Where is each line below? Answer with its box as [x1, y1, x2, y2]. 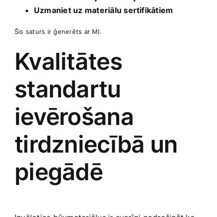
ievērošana [15, 102, 134, 131]
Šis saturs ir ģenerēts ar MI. [15, 28, 102, 36]
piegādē [15, 157, 103, 186]
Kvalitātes [15, 47, 122, 76]
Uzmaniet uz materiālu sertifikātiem [34, 5, 173, 15]
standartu [15, 75, 121, 104]
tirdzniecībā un [15, 130, 178, 159]
